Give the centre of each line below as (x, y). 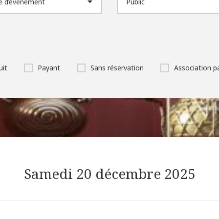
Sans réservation (117, 67)
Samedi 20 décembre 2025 (109, 174)
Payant (49, 67)
